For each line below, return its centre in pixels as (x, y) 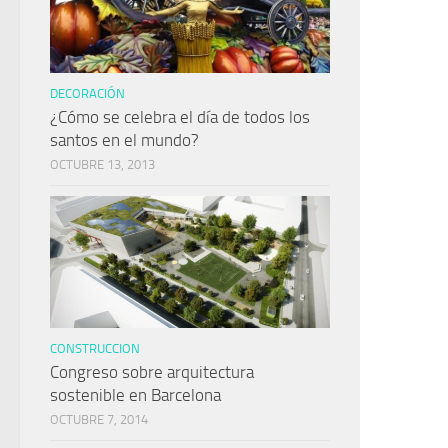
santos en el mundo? (124, 140)
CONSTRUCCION (95, 349)
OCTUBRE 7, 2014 (99, 420)
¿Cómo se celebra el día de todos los (180, 117)
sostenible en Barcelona (135, 395)
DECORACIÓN (87, 94)
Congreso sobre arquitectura (152, 372)
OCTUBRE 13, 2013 (102, 165)
